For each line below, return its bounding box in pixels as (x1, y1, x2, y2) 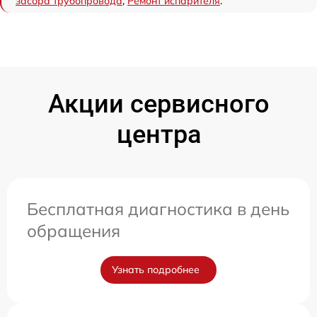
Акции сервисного (47, 88, 270, 119)
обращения (27, 219, 120, 241)
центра (116, 119, 201, 149)
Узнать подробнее (112, 263, 200, 276)
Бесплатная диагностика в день (27, 197, 289, 219)
